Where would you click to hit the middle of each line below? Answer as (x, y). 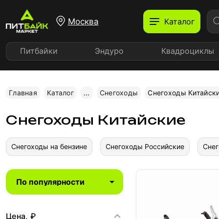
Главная (23, 93)
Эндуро (109, 51)
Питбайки (39, 51)
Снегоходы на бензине (49, 146)
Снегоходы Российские (145, 146)
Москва (83, 21)
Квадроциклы (187, 51)
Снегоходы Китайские (96, 120)
